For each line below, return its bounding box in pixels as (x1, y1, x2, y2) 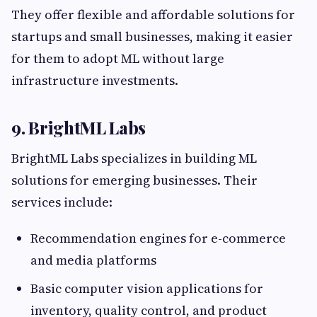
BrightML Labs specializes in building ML (11, 149, 257, 168)
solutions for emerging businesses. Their (11, 171, 258, 190)
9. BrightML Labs (11, 116, 146, 139)
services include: (11, 193, 113, 212)
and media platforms (30, 251, 156, 270)
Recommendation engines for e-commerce (30, 229, 286, 248)
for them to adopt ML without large (11, 50, 224, 68)
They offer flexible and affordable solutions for (11, 6, 295, 24)
